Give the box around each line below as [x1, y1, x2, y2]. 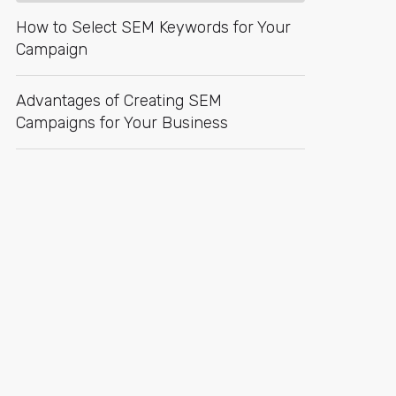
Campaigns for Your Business [16, 113, 228, 133]
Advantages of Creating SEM [16, 91, 222, 110]
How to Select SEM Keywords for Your [16, 18, 291, 37]
